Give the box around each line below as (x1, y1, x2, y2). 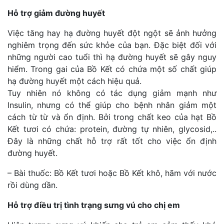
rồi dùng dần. (7, 180, 57, 190)
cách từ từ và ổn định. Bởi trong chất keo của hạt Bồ (7, 112, 216, 122)
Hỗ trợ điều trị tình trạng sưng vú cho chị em (7, 200, 180, 210)
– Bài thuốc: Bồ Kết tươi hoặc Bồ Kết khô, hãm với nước (7, 168, 216, 178)
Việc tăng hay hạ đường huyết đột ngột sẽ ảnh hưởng (7, 28, 216, 38)
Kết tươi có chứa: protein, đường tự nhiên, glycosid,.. (7, 124, 216, 134)
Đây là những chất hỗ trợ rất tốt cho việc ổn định (7, 136, 216, 146)
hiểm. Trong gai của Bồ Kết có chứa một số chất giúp (7, 64, 216, 74)
